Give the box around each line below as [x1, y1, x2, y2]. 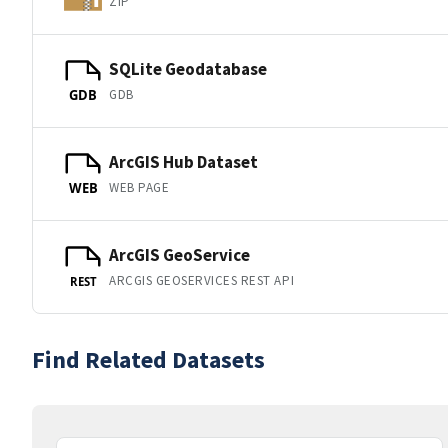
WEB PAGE [109, 178, 170, 196]
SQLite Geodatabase [109, 57, 267, 80]
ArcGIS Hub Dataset [109, 150, 258, 173]
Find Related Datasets [32, 344, 265, 375]
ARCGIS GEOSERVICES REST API [109, 271, 295, 289]
